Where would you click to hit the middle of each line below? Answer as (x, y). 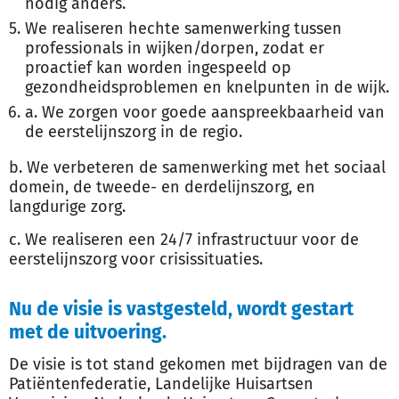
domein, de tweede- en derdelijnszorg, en (162, 187)
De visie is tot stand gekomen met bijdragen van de (198, 364)
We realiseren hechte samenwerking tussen (183, 28)
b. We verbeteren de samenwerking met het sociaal (197, 167)
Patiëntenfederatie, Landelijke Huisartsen (161, 384)
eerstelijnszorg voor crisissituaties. (136, 259)
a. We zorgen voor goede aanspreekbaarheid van (205, 112)
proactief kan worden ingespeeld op (158, 68)
